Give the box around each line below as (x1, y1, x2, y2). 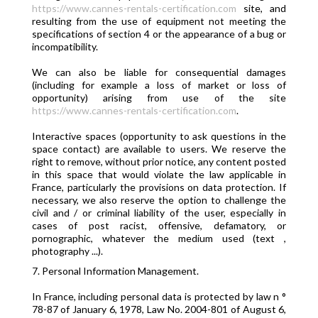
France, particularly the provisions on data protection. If (31, 181, 287, 193)
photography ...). (31, 245, 103, 257)
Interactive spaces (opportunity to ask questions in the (31, 130, 287, 142)
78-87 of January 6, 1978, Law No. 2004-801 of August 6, (31, 303, 287, 315)
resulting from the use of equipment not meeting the (31, 15, 287, 27)
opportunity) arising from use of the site (31, 92, 287, 104)
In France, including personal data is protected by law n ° (31, 290, 287, 302)
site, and (236, 2, 287, 14)
